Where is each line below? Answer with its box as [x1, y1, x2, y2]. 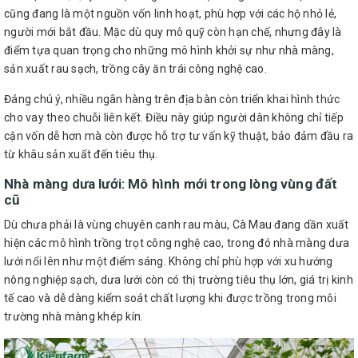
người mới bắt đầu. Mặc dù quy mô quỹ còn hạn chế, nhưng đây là [4, 26, 342, 39]
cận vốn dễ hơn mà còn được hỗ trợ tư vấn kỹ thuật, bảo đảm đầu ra [4, 129, 354, 143]
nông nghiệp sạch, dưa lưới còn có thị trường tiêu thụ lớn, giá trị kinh [4, 273, 353, 287]
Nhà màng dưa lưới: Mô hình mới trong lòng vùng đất [4, 176, 338, 193]
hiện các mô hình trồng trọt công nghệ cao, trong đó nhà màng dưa [4, 237, 349, 250]
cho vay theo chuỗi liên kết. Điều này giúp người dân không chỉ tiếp [4, 111, 344, 125]
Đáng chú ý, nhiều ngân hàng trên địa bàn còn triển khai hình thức [4, 93, 340, 106]
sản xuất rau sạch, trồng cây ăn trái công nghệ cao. [4, 62, 267, 76]
